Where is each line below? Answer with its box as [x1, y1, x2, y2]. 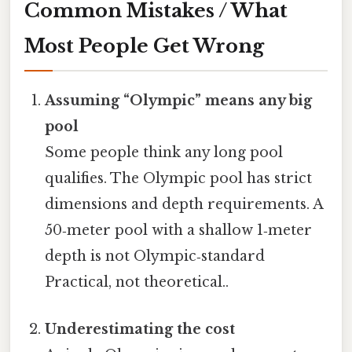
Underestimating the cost [45, 320, 236, 338]
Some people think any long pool [45, 144, 284, 162]
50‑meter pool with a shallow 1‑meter [45, 222, 313, 240]
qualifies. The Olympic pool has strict [45, 170, 313, 188]
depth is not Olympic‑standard [45, 247, 266, 266]
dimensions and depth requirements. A [45, 196, 324, 214]
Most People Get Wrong [24, 35, 264, 58]
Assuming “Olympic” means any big [45, 92, 313, 110]
